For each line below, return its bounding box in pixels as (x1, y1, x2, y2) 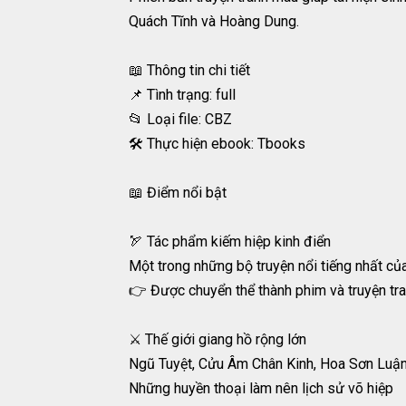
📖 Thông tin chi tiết (129, 62, 250, 80)
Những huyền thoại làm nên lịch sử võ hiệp (129, 380, 393, 398)
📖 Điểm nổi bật (129, 184, 227, 202)
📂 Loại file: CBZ (129, 111, 232, 129)
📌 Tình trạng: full (129, 86, 236, 104)
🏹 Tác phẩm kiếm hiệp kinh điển (129, 233, 331, 251)
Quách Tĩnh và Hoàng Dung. (129, 13, 299, 31)
